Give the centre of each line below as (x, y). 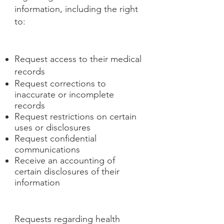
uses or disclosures (52, 127)
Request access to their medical (78, 59)
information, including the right (76, 9)
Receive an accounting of (65, 160)
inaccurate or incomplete (64, 94)
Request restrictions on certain (75, 116)
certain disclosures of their (67, 171)
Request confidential (55, 138)
